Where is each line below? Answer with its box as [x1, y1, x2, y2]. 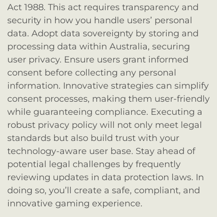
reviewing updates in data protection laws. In [7, 172, 204, 183]
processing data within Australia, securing [7, 41, 190, 52]
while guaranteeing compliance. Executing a [7, 107, 202, 118]
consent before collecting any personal [7, 67, 176, 78]
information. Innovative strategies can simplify [7, 80, 209, 92]
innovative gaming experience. [7, 198, 142, 209]
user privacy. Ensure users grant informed [7, 54, 188, 65]
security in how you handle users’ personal [7, 15, 192, 26]
